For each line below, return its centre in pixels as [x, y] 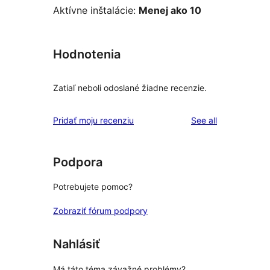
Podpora [78, 162]
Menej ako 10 [170, 11]
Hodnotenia [87, 55]
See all [204, 120]
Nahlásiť [77, 244]
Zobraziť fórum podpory [100, 211]
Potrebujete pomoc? [93, 187]
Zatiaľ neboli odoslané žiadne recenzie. [130, 87]
